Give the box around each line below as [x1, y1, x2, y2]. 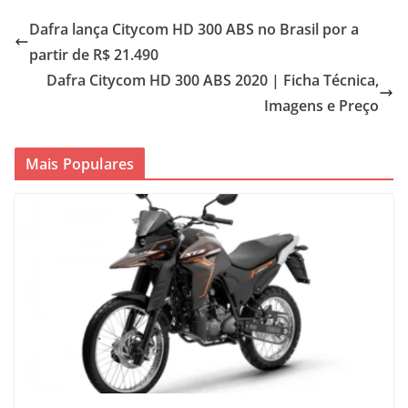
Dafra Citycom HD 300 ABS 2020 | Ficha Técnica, [46, 69, 379, 90]
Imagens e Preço [264, 95, 379, 116]
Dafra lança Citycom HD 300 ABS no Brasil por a [29, 18, 359, 39]
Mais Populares [25, 153, 135, 174]
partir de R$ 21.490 [29, 44, 158, 65]
